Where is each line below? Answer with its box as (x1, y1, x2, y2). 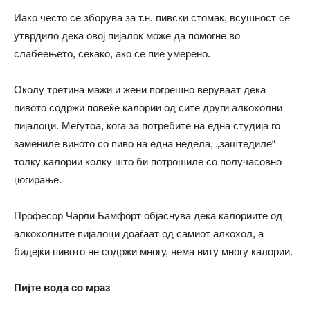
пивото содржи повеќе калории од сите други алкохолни (14, 102, 282, 114)
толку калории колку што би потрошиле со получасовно (14, 156, 282, 168)
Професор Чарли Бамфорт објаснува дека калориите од (14, 210, 282, 222)
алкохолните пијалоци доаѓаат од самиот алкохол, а (14, 228, 264, 240)
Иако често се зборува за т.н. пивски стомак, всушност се (14, 12, 290, 24)
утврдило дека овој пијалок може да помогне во (14, 30, 240, 42)
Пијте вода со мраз (14, 282, 110, 294)
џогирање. (14, 174, 62, 186)
